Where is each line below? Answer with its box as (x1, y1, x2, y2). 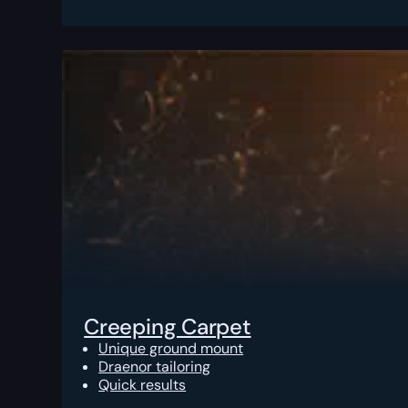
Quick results (98, 375, 187, 395)
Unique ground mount (98, 339, 244, 359)
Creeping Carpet (84, 312, 251, 342)
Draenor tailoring (98, 357, 211, 377)
